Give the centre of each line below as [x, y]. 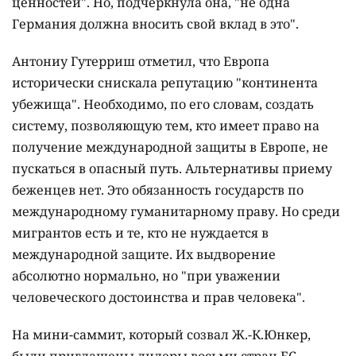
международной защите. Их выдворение [144, 255]
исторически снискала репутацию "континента [165, 83]
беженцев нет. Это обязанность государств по [158, 190]
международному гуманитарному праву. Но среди [176, 212]
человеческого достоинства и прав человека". [159, 298]
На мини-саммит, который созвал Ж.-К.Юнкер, [161, 335]
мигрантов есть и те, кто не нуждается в [140, 233]
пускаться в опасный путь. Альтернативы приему [172, 169]
